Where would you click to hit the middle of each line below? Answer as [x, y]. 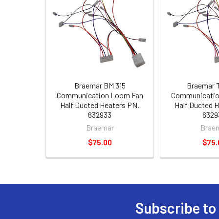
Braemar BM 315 [100, 85]
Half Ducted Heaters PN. [100, 105]
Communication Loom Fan [100, 95]
